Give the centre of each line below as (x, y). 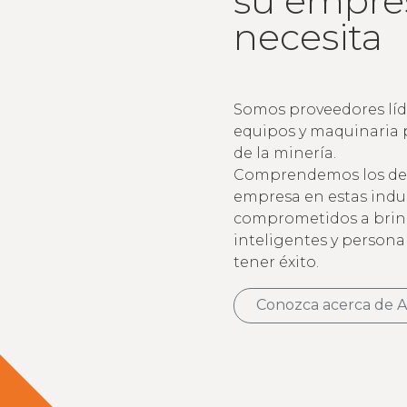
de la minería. (284, 153)
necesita (308, 37)
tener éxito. (276, 262)
